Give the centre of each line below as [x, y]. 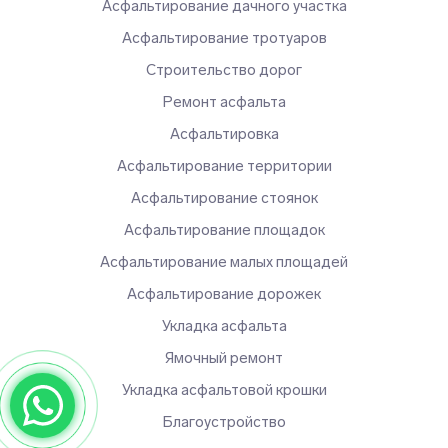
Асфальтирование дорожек [224, 293]
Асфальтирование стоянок [224, 197]
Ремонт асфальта [224, 101]
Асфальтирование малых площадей [224, 261]
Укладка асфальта [224, 325]
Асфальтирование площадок [224, 229]
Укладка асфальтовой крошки [224, 389]
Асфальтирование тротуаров [224, 37]
